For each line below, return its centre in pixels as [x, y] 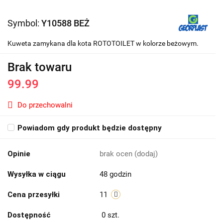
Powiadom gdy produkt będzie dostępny [90, 128]
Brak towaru [40, 67]
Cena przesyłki [34, 195]
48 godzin [115, 174]
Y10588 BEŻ [65, 23]
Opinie [19, 154]
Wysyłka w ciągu [37, 174]
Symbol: [24, 23]
